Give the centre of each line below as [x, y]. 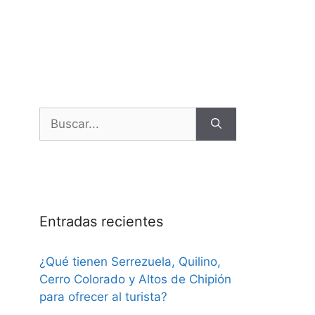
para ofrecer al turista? [103, 297]
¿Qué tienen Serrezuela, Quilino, [130, 262]
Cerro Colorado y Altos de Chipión [135, 279]
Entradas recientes [101, 222]
